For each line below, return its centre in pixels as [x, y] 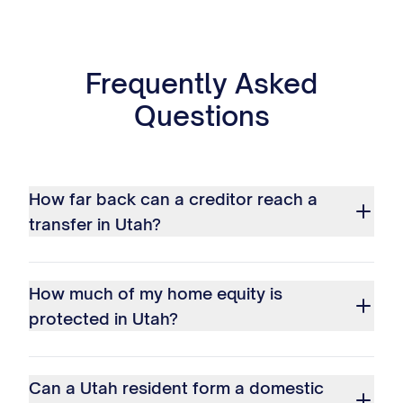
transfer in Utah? [95, 224]
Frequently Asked [201, 83]
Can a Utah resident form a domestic [176, 388]
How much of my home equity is [156, 293]
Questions [201, 116]
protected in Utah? [103, 318]
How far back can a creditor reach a [173, 199]
